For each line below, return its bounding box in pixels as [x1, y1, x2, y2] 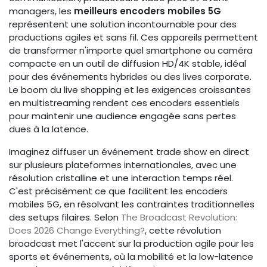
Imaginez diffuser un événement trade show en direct [9, 145, 249, 159]
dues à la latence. [9, 123, 88, 136]
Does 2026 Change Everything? [9, 224, 145, 237]
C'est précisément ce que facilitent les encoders [9, 185, 228, 198]
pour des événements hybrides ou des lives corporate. [9, 70, 252, 83]
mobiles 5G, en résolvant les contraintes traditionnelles [9, 198, 254, 211]
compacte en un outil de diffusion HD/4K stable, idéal [9, 57, 246, 70]
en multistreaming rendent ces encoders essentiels [9, 97, 240, 110]
